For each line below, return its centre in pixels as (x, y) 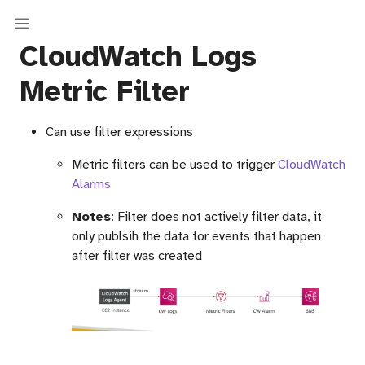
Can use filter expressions (119, 132)
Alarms (91, 184)
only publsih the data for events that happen (196, 236)
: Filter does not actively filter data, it (216, 217)
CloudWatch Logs (138, 56)
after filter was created (137, 256)
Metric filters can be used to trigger (175, 165)
